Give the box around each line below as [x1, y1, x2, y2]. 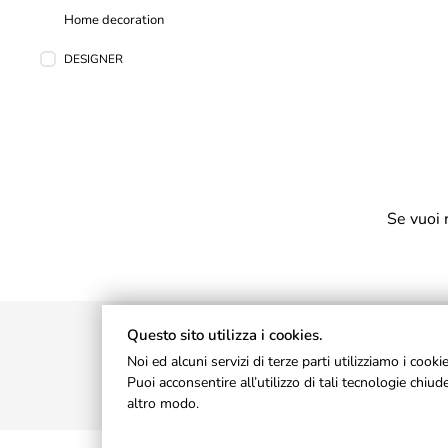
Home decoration [64, 11, 165, 30]
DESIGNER [64, 51, 124, 68]
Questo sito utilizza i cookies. [127, 325, 323, 345]
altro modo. [127, 394, 199, 413]
